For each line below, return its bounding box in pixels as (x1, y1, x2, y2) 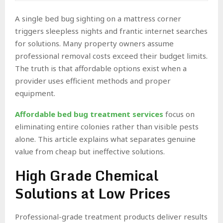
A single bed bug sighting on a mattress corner (15, 13, 181, 23)
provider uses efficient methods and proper (15, 75, 171, 86)
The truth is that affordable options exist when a (15, 63, 187, 73)
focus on (163, 109, 195, 119)
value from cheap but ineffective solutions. (15, 146, 165, 156)
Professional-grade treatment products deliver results (15, 211, 208, 222)
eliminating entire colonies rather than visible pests (15, 121, 199, 131)
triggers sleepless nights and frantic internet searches (15, 25, 208, 36)
